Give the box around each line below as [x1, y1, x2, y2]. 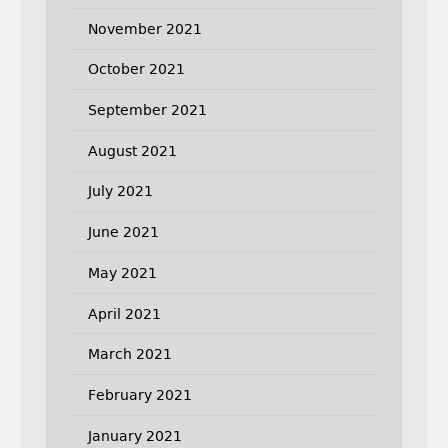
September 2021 [87, 102, 207, 119]
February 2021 [87, 386, 192, 403]
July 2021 [87, 183, 153, 200]
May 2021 [87, 264, 157, 281]
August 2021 [87, 142, 177, 159]
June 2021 [87, 224, 159, 241]
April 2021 [87, 305, 161, 322]
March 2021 [87, 346, 172, 363]
